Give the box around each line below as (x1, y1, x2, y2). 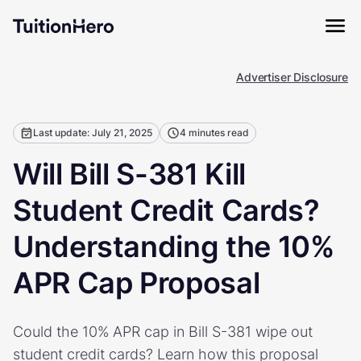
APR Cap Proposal (13, 265, 260, 301)
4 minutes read (180, 127, 249, 139)
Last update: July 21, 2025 (33, 127, 152, 139)
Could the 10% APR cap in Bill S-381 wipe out (13, 323, 313, 340)
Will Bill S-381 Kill (13, 156, 246, 192)
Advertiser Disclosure (235, 70, 348, 84)
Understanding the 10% (13, 229, 334, 264)
